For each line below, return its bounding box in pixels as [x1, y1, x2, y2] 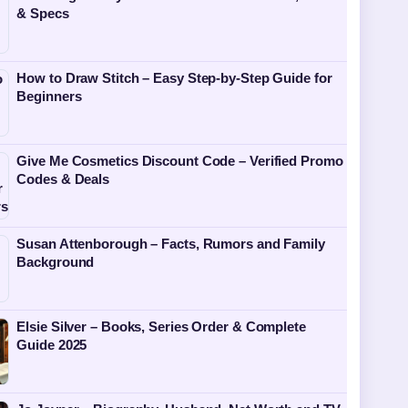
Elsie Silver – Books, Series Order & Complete [16, 319, 306, 334]
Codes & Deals [16, 171, 110, 187]
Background [16, 254, 95, 270]
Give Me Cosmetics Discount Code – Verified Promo [16, 153, 343, 168]
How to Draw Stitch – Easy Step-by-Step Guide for [16, 70, 332, 86]
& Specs [16, 5, 69, 21]
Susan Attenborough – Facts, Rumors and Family [16, 236, 325, 251]
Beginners [16, 88, 82, 104]
